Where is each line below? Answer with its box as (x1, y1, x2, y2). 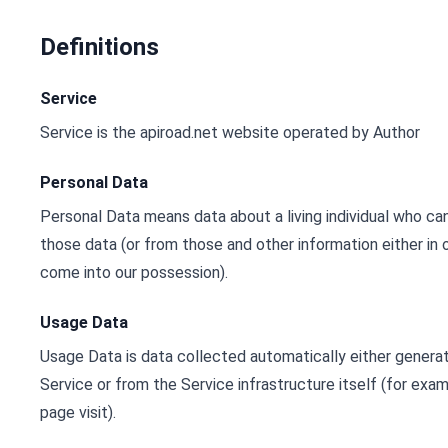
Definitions (40, 33, 159, 61)
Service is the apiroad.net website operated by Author (40, 123, 420, 142)
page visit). (40, 403, 116, 422)
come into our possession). (40, 263, 228, 282)
